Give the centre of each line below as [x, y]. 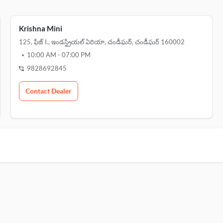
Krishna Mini [40, 28]
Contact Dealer [48, 91]
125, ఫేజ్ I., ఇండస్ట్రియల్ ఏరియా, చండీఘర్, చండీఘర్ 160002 [102, 42]
